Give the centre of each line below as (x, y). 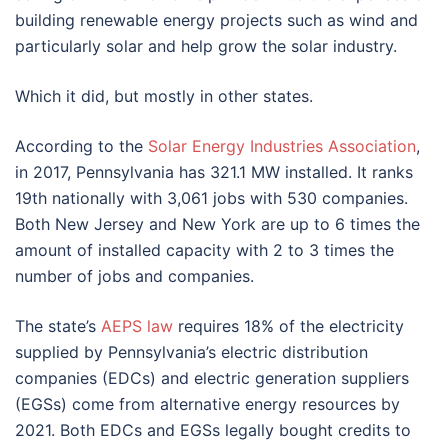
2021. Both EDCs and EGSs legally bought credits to (213, 429)
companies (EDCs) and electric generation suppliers (212, 377)
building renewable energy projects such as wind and (216, 19)
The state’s (58, 325)
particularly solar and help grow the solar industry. (206, 45)
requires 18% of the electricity (288, 325)
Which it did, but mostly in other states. (164, 95)
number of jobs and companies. (134, 275)
